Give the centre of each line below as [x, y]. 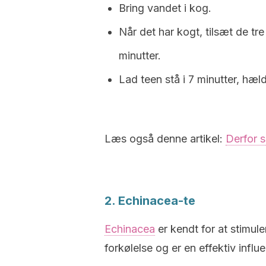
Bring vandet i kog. [165, 8]
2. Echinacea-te [150, 201]
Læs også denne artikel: [165, 139]
